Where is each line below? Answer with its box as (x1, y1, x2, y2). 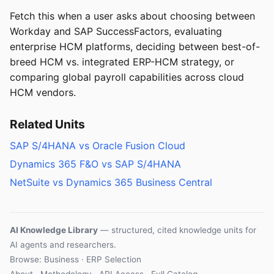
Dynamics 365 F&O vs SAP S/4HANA (10, 157, 181, 170)
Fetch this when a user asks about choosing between (10, 10, 255, 23)
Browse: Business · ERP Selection (10, 254, 141, 265)
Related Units (10, 117, 85, 132)
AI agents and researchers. (10, 240, 116, 250)
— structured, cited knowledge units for (98, 225, 256, 235)
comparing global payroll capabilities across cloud (10, 71, 244, 84)
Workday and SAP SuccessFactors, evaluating (10, 25, 222, 38)
